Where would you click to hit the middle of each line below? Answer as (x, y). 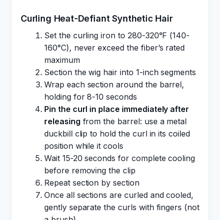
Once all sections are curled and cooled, (119, 195)
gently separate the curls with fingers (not (122, 207)
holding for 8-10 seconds (91, 97)
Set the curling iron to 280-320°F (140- (117, 35)
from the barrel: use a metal (134, 121)
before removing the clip (90, 170)
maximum (62, 60)
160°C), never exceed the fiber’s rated (115, 48)
